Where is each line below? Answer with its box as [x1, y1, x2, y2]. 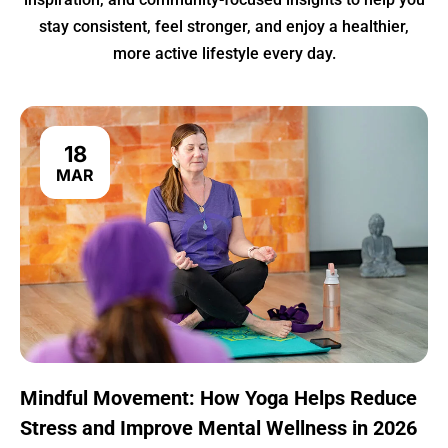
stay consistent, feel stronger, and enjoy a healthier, [39, 17, 409, 37]
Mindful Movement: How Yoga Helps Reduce [20, 386, 417, 411]
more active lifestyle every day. [112, 44, 336, 64]
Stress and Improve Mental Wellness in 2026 [20, 416, 417, 441]
